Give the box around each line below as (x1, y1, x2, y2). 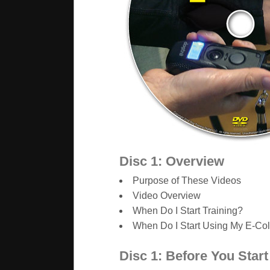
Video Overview (132, 190, 201, 201)
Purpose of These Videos (132, 175, 241, 186)
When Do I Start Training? (132, 206, 243, 216)
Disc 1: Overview (119, 154, 224, 169)
